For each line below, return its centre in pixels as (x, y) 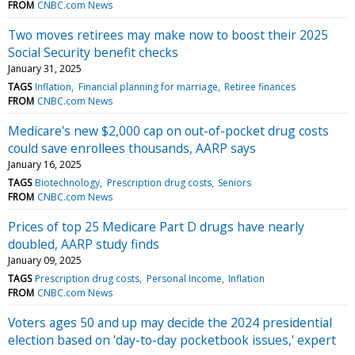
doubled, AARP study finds (84, 244)
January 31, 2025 (45, 68)
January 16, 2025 (45, 164)
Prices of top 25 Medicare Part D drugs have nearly (156, 226)
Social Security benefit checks (93, 52)
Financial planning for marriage (148, 86)
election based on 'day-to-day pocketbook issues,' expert (172, 340)
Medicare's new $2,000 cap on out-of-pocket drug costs (168, 130)
